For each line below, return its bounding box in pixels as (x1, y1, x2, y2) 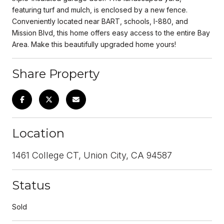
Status (12, 177, 50, 192)
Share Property (12, 66, 99, 81)
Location (12, 125, 64, 140)
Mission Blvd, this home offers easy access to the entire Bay (12, 28, 210, 37)
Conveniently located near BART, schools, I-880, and (12, 16, 188, 25)
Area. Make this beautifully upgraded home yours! (12, 39, 176, 48)
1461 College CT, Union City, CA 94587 (12, 149, 172, 160)
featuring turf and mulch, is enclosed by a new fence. (12, 5, 187, 14)
